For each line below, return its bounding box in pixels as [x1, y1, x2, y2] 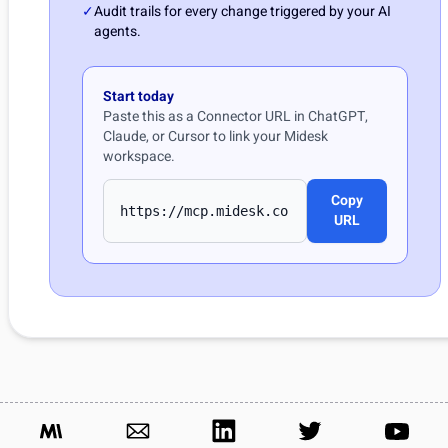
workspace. [103, 146, 175, 167]
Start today [103, 86, 174, 107]
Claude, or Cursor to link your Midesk [103, 126, 328, 147]
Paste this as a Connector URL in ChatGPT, [103, 106, 368, 127]
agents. [94, 21, 141, 42]
